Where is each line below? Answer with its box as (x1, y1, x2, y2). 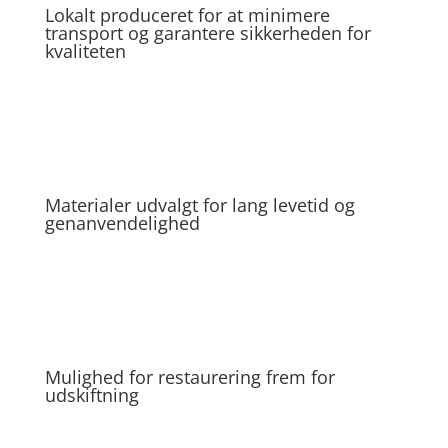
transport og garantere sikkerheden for (44, 21, 371, 45)
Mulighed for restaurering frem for (44, 365, 335, 389)
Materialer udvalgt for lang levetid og (44, 193, 355, 217)
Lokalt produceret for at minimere (44, 3, 330, 27)
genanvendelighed (44, 211, 200, 235)
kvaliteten (44, 39, 126, 63)
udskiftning (44, 383, 139, 407)
